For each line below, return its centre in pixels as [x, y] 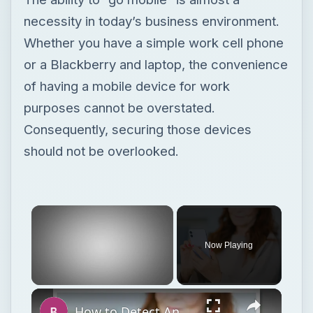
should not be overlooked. [101, 151]
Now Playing [229, 245]
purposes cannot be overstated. [119, 107]
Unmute [66, 291]
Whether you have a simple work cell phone [153, 42]
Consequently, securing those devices [137, 129]
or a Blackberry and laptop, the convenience [155, 64]
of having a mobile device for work [126, 86]
